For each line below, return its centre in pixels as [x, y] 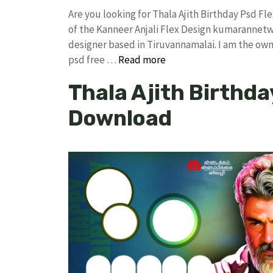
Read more [142, 59]
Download [120, 118]
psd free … [93, 59]
